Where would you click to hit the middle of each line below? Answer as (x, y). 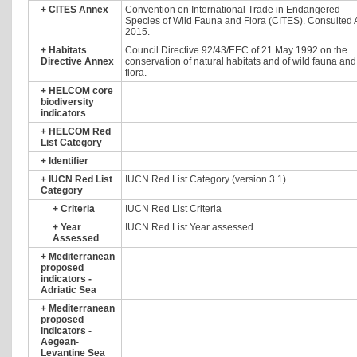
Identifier (69, 161)
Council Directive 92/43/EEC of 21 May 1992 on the (236, 50)
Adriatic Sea (69, 290)
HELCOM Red (80, 131)
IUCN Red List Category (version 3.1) (206, 179)
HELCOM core (81, 91)
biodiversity (67, 102)
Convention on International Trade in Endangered (233, 10)
